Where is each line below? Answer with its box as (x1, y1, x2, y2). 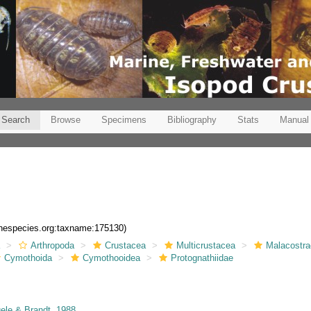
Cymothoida (4, 252, 53, 263)
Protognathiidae (171, 252, 234, 263)
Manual (280, 115, 309, 125)
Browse (51, 115, 81, 125)
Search (1, 115, 30, 125)
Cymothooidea (83, 252, 141, 263)
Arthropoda (31, 239, 75, 251)
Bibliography (167, 115, 217, 125)
